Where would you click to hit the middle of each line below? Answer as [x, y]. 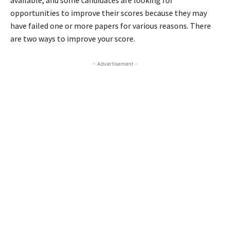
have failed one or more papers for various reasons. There [111, 26]
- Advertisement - [115, 64]
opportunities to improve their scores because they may [109, 13]
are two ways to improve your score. [73, 39]
